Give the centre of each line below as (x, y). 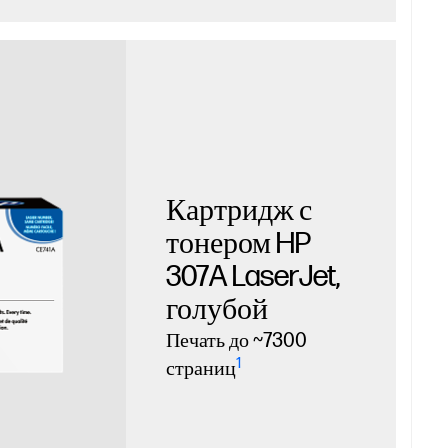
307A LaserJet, (252, 277)
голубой (216, 310)
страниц (200, 369)
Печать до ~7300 (236, 341)
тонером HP (238, 244)
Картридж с (238, 211)
